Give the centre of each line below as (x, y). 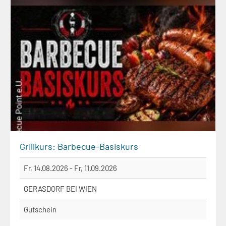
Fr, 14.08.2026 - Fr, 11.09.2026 (70, 168)
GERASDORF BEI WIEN (60, 189)
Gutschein (40, 210)
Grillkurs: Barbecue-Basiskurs (79, 147)
